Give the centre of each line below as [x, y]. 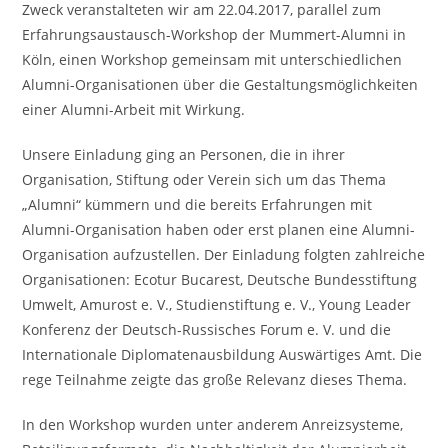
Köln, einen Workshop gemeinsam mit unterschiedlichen [212, 59]
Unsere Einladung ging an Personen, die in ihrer [184, 154]
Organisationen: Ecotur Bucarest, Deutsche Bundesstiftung [220, 279]
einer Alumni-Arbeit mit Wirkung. [134, 109]
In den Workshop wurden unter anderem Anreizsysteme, [213, 424]
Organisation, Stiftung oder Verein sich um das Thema [204, 179]
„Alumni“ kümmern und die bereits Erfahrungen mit [197, 204]
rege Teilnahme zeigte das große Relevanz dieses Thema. [215, 379]
